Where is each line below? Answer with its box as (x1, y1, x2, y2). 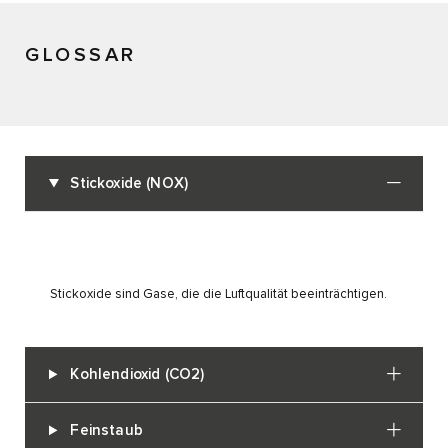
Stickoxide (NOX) (70, 176, 189, 192)
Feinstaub (70, 423, 143, 439)
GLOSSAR (25, 45, 137, 66)
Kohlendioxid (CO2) (70, 367, 205, 383)
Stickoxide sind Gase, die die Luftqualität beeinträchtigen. (50, 288, 387, 302)
